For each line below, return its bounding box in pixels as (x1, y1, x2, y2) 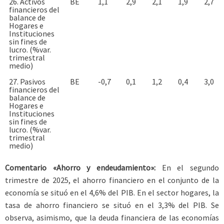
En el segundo (155, 162, 219, 172)
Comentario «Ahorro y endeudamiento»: (5, 162, 155, 172)
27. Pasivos (9, 76, 45, 86)
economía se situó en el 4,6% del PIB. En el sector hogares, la (5, 187, 219, 197)
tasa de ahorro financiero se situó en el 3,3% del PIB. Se (5, 199, 219, 210)
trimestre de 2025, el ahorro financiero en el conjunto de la (5, 174, 219, 185)
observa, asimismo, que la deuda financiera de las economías (5, 212, 219, 222)
